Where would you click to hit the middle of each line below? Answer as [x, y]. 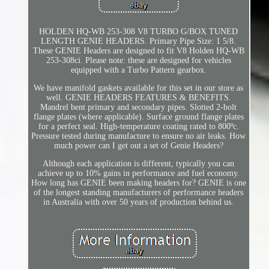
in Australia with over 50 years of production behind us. [139, 202]
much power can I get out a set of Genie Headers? [138, 146]
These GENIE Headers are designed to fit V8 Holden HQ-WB [138, 51]
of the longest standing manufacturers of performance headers [139, 193]
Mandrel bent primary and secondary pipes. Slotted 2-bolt [139, 107]
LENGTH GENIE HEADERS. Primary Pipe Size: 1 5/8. [139, 41]
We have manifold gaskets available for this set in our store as [139, 88]
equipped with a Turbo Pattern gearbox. [138, 70]
